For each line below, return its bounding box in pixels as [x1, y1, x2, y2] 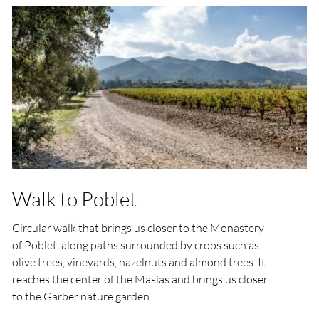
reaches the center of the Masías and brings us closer [12, 272, 268, 287]
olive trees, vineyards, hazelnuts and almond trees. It [12, 255, 266, 270]
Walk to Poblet [12, 187, 137, 211]
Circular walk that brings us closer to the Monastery [12, 221, 265, 236]
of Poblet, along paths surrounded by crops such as [12, 238, 260, 253]
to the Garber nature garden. [12, 289, 152, 304]
